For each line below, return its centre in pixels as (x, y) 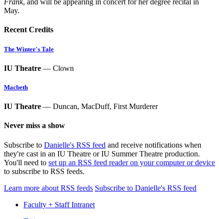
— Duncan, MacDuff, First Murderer (99, 107)
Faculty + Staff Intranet (59, 204)
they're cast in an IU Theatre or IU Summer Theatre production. (102, 153)
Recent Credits (29, 30)
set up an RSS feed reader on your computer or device (132, 162)
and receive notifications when (153, 145)
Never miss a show (34, 126)
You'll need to (26, 162)
